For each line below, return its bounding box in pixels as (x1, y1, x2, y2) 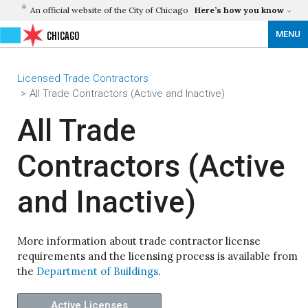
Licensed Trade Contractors (17, 71, 148, 85)
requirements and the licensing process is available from (17, 250, 298, 263)
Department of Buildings (36, 265, 158, 278)
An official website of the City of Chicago (30, 5, 188, 15)
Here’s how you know (194, 5, 284, 15)
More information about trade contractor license (17, 234, 261, 247)
